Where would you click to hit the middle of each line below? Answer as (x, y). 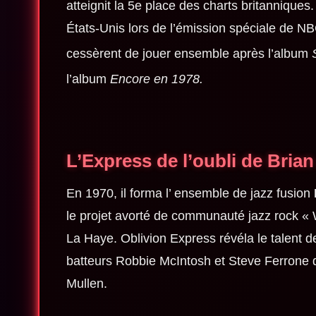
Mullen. (86, 284)
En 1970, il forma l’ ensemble (149, 194)
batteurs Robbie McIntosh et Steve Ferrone (189, 261)
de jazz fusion (271, 194)
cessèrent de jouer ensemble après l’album (189, 54)
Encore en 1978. (156, 79)
